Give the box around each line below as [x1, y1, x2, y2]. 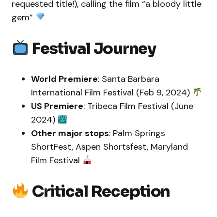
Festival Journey [32, 38, 156, 58]
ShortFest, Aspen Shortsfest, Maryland [31, 141, 188, 153]
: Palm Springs [109, 127, 165, 139]
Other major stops [31, 127, 109, 139]
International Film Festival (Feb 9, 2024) [31, 87, 192, 99]
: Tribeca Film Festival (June [83, 100, 193, 112]
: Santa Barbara [98, 73, 159, 85]
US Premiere [31, 100, 83, 112]
